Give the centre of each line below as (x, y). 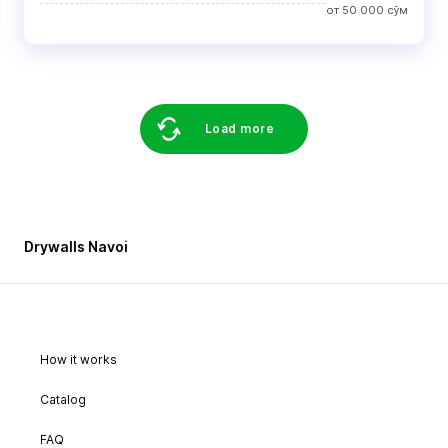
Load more (239, 128)
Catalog (63, 399)
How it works (78, 359)
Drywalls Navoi (76, 246)
